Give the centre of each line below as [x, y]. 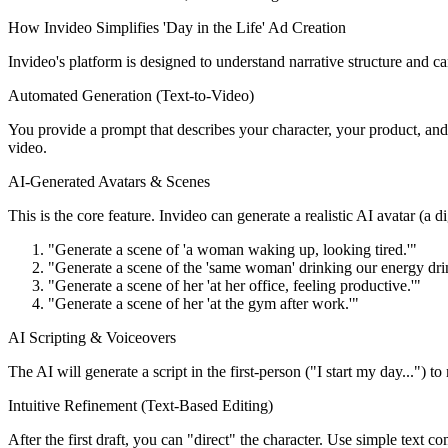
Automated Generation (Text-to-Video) [131, 95]
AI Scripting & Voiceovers [92, 337]
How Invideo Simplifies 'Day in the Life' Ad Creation [177, 27]
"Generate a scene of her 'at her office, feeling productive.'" [234, 285]
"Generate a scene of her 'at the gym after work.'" [203, 303]
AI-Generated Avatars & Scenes [109, 181]
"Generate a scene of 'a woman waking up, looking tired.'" [232, 249]
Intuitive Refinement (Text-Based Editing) [140, 405]
